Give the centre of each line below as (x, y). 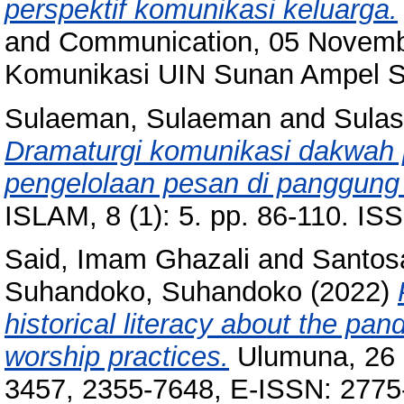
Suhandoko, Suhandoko (153, 292)
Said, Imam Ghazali (127, 260)
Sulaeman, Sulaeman (138, 118)
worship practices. (117, 357)
